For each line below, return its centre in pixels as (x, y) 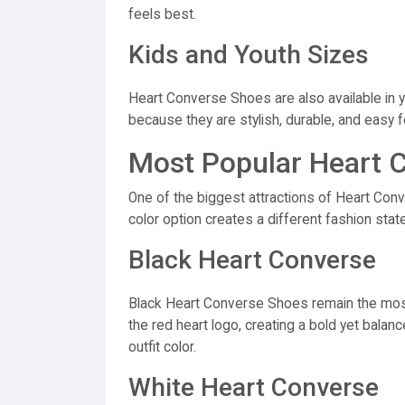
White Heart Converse (254, 387)
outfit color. (162, 347)
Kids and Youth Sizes (249, 55)
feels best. (162, 14)
